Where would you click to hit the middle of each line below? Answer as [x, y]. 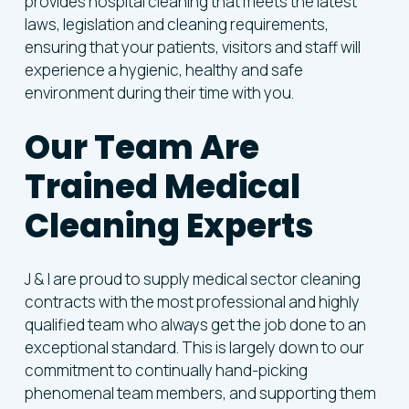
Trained [91, 186]
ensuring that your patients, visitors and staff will [192, 47]
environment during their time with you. [159, 93]
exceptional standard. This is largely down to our [194, 347]
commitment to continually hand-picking [166, 370]
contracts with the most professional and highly [192, 301]
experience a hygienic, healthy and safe [163, 70]
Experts [249, 225]
